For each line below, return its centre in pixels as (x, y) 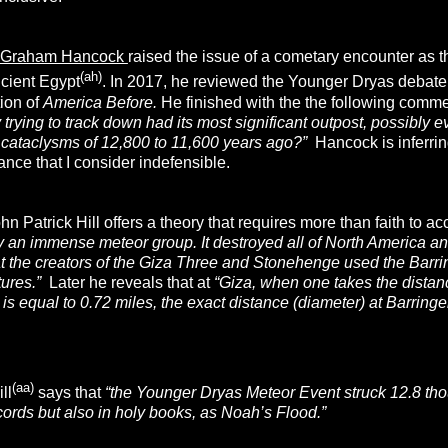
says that (69, 393)
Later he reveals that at (127, 282)
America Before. (101, 102)
